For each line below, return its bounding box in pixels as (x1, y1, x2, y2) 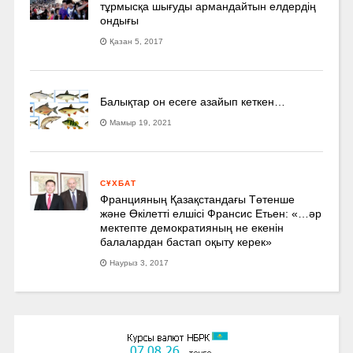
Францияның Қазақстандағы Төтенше (100, 193, 295, 206)
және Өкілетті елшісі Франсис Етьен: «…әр (100, 207, 322, 221)
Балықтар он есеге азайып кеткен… (100, 95, 286, 109)
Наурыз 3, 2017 (110, 258, 169, 268)
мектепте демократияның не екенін (100, 221, 284, 235)
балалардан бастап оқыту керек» (100, 236, 273, 249)
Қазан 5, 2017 (110, 37, 164, 46)
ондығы (100, 14, 139, 28)
